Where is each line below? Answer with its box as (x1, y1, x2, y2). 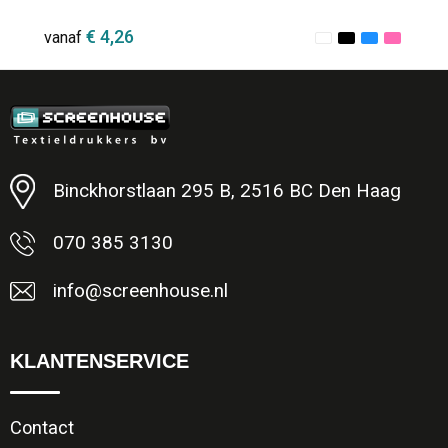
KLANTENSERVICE (9, 349, 189, 372)
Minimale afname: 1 (69, 135, 231, 157)
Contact (9, 416, 74, 438)
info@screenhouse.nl (52, 279, 228, 302)
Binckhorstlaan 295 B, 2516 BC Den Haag (52, 180, 401, 202)
